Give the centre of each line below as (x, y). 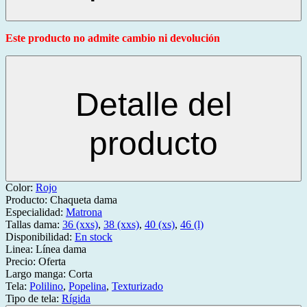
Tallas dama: (34, 225)
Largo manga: (37, 274)
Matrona (84, 212)
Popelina (87, 286)
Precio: (22, 262)
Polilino (46, 286)
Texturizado (137, 286)
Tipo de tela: (34, 299)
